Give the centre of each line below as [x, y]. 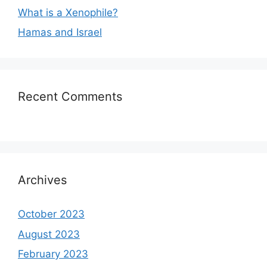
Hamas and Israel [60, 32]
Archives [42, 180]
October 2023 [51, 214]
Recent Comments [70, 97]
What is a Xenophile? [68, 12]
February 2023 [53, 254]
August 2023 [49, 234]
